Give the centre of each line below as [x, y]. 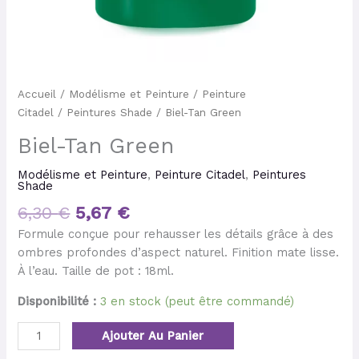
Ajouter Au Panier [153, 336]
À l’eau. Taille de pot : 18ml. [96, 271]
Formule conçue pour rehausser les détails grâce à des [176, 234]
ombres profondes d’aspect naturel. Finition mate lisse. [179, 253]
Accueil [37, 95]
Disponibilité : [57, 301]
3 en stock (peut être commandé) [198, 301]
